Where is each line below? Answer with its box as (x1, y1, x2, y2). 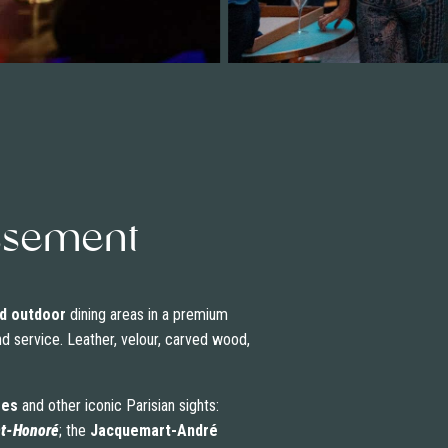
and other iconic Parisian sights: (17, 396, 219, 416)
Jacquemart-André (89, 421, 218, 441)
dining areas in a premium (65, 305, 228, 325)
